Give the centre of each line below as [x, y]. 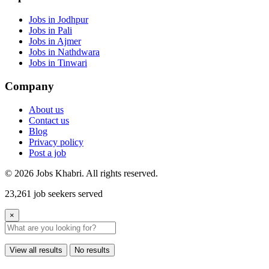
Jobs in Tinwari [58, 63]
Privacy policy [56, 142]
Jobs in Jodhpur [59, 20]
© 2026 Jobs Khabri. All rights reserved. [81, 173]
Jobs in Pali [50, 31]
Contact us [49, 120]
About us [46, 109]
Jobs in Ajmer [55, 41]
